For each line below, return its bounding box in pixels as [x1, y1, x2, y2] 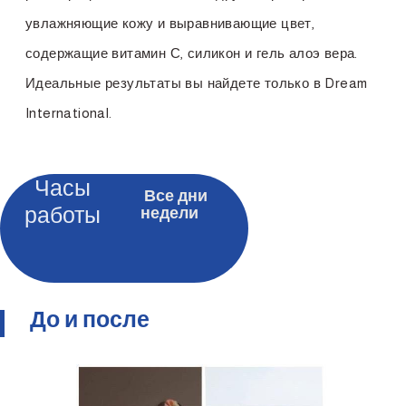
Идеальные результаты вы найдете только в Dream [25, 75, 368, 92]
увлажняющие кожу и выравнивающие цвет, [25, 15, 315, 32]
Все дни [144, 186, 208, 211]
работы [24, 201, 101, 227]
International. [25, 105, 112, 121]
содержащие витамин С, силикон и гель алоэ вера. [25, 45, 358, 62]
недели [140, 203, 198, 228]
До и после [30, 308, 150, 337]
